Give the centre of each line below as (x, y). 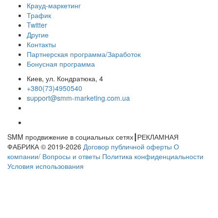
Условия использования (45, 166)
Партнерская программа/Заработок (84, 54)
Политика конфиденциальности (153, 156)
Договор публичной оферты (127, 146)
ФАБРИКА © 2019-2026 (45, 146)
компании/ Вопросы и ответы (54, 156)
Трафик (39, 15)
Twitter (37, 25)
